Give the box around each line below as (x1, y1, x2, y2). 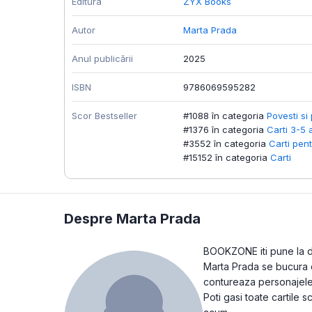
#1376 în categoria (183, 124, 264, 136)
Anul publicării (72, 53, 133, 65)
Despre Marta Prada (64, 210, 201, 228)
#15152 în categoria (183, 152, 267, 164)
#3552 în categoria (183, 138, 266, 150)
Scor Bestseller (72, 110, 137, 122)
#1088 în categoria (183, 110, 264, 122)
